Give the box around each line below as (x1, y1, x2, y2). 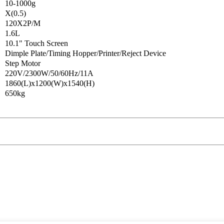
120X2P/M (5, 19, 40, 28)
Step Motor (5, 59, 40, 68)
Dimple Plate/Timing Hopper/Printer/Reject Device (5, 49, 166, 58)
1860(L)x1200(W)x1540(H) (5, 79, 94, 88)
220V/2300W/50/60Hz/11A (5, 69, 93, 78)
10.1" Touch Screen (5, 39, 68, 48)
